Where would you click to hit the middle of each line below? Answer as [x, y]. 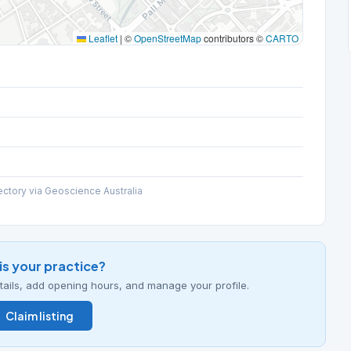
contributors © [233, 38]
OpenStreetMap [168, 38]
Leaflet [102, 38]
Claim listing [39, 316]
